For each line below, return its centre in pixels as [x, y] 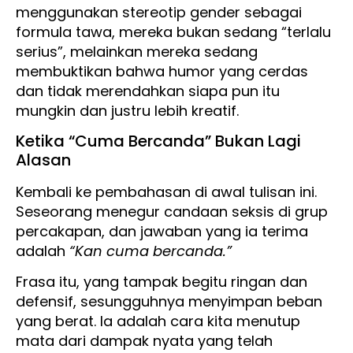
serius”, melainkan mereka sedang [137, 51]
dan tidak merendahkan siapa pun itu [148, 91]
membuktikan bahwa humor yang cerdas [162, 71]
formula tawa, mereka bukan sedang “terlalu [173, 32]
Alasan [43, 160]
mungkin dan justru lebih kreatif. [127, 110]
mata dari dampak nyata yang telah [144, 341]
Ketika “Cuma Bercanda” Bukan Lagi [158, 141]
